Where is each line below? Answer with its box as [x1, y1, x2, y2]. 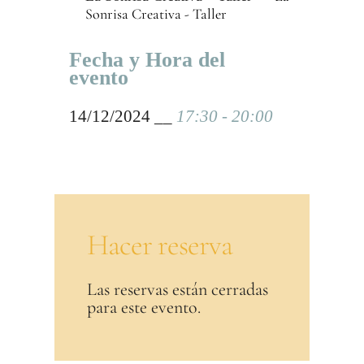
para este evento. [87, 297, 201, 318]
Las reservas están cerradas [87, 279, 269, 300]
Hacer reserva [87, 227, 233, 262]
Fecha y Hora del [68, 48, 225, 71]
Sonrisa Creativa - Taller [84, 5, 227, 23]
